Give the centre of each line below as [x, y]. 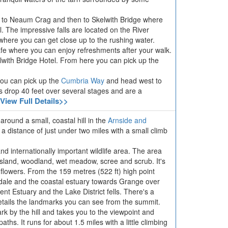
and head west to [133, 80]
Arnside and [127, 120]
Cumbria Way [83, 80]
